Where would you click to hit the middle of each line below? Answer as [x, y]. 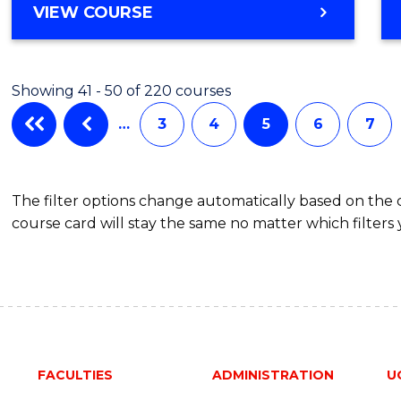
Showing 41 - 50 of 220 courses [122, 90]
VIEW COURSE [94, 12]
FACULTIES [75, 375]
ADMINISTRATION [273, 375]
